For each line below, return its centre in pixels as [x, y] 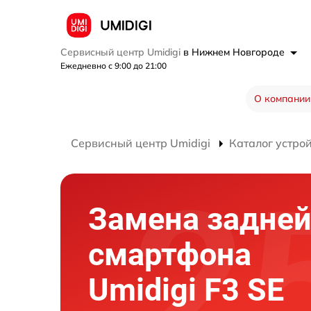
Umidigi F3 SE [186, 290]
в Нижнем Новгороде [235, 52]
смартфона [170, 255]
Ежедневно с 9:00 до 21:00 [114, 66]
